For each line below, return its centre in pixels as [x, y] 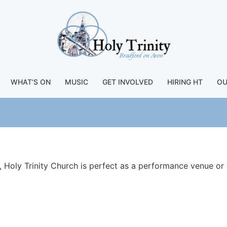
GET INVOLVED [128, 82]
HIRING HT [185, 82]
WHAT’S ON [31, 82]
